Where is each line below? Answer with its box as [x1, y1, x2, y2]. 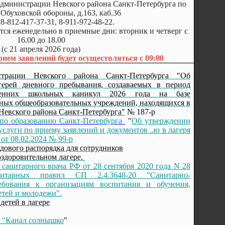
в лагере [22, 198, 50, 206]
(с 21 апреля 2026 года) [2, 45, 80, 53]
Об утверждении [132, 117, 190, 125]
